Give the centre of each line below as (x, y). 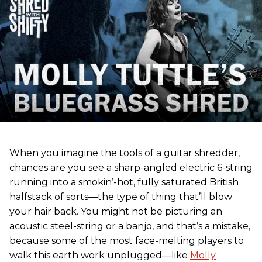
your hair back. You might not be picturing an (116, 211)
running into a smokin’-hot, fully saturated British (124, 182)
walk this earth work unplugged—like (100, 255)
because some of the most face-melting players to (127, 240)
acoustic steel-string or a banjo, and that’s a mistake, (130, 226)
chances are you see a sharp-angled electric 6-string (131, 167)
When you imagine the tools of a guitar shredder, (125, 153)
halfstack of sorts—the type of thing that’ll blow (121, 196)
